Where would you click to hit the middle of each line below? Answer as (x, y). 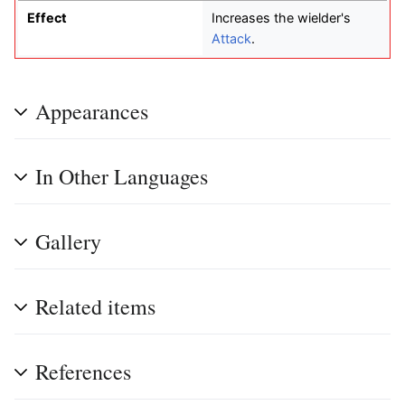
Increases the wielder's (281, 17)
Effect (47, 17)
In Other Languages (122, 176)
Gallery (68, 241)
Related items (95, 306)
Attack (231, 38)
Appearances (92, 111)
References (83, 371)
